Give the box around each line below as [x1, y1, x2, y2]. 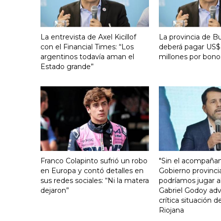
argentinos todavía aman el [40, 52, 134, 61]
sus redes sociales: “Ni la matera [40, 176, 149, 185]
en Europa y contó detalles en [40, 166, 144, 175]
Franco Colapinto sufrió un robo [40, 156, 147, 165]
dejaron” [40, 185, 69, 195]
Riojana [159, 205, 184, 215]
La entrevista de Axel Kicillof [40, 32, 136, 41]
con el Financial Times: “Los [40, 42, 134, 51]
